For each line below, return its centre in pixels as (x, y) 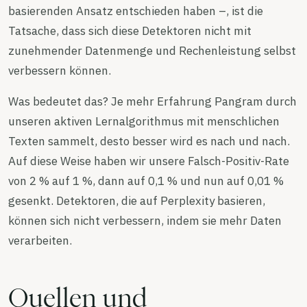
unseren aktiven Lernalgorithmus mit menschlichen (144, 121)
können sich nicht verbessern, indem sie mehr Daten (145, 220)
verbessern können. (60, 70)
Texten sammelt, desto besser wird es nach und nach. (149, 141)
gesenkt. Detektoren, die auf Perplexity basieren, (137, 200)
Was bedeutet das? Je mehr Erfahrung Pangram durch (152, 101)
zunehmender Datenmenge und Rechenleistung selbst (152, 50)
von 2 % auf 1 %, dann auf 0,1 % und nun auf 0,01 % (146, 181)
